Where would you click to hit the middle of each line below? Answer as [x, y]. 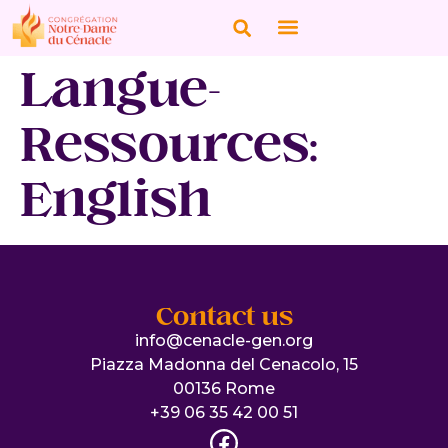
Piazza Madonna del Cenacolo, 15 [224, 364]
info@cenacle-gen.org [224, 340]
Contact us [224, 316]
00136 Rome [224, 388]
